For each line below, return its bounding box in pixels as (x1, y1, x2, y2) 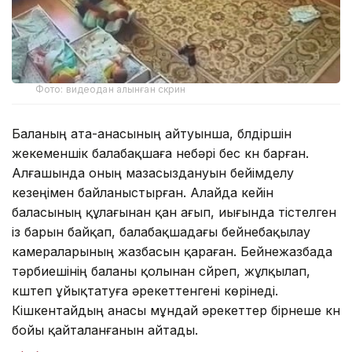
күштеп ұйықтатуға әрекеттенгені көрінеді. (12, 282, 278, 299)
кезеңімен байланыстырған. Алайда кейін (12, 184, 273, 200)
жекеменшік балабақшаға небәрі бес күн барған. (12, 145, 309, 161)
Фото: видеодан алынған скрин (35, 82, 186, 95)
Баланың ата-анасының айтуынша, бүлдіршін (12, 125, 291, 141)
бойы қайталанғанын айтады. (12, 321, 198, 338)
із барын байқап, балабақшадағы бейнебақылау (12, 223, 310, 240)
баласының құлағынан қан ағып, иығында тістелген (12, 203, 336, 220)
